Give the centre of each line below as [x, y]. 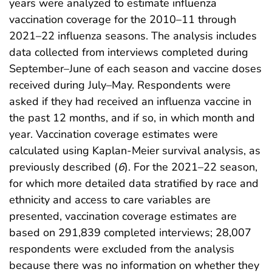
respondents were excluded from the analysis [122, 249]
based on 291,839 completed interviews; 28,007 [130, 233]
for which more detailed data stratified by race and [134, 184]
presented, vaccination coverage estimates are [123, 216]
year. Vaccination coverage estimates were [114, 134]
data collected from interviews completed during [129, 53]
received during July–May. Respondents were [120, 85]
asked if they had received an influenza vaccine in [130, 102]
